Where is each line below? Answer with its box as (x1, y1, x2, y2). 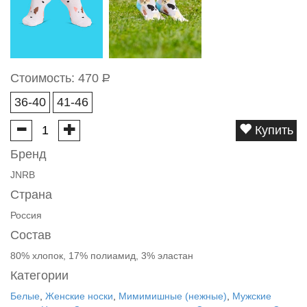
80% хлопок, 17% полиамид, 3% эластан (10, 250, 193, 261)
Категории (10, 269, 69, 282)
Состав (10, 228, 51, 242)
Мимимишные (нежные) (119, 291, 227, 302)
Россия (10, 210, 42, 221)
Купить (251, 123, 293, 137)
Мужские (232, 291, 271, 302)
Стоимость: (10, 71, 78, 85)
